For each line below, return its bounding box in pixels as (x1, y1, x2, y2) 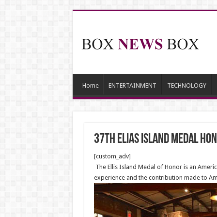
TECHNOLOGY (167, 82, 206, 89)
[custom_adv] (93, 153, 131, 160)
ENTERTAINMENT (108, 82, 156, 89)
